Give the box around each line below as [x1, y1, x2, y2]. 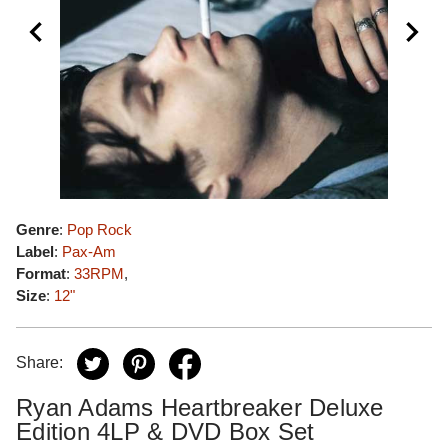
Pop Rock [67, 221, 132, 238]
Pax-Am [62, 243, 116, 260]
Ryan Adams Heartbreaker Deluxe [16, 394, 384, 421]
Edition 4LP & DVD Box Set [16, 418, 315, 445]
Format [16, 265, 66, 282]
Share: [16, 354, 63, 372]
